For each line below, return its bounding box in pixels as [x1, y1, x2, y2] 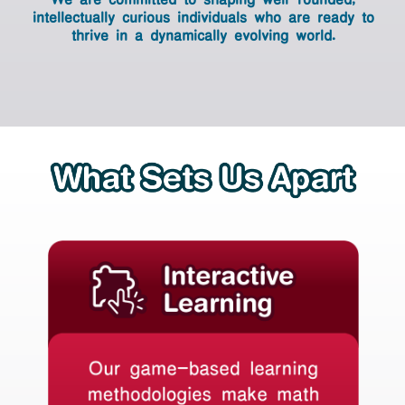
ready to [316, 6, 374, 25]
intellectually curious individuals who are [32, 6, 317, 25]
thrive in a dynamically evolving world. [71, 24, 335, 43]
